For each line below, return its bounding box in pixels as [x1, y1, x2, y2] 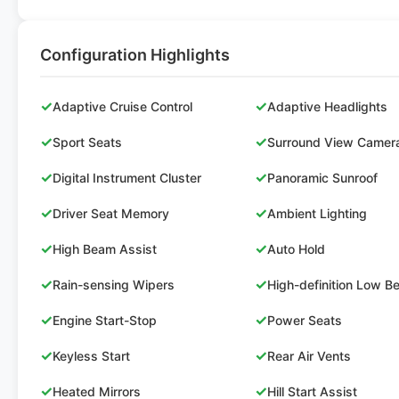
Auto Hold [267, 240, 326, 256]
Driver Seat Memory [53, 205, 169, 221]
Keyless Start [53, 347, 130, 363]
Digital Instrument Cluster [53, 169, 201, 185]
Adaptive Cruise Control [53, 98, 192, 114]
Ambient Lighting [267, 205, 368, 221]
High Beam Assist [53, 240, 157, 256]
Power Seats [267, 312, 343, 328]
